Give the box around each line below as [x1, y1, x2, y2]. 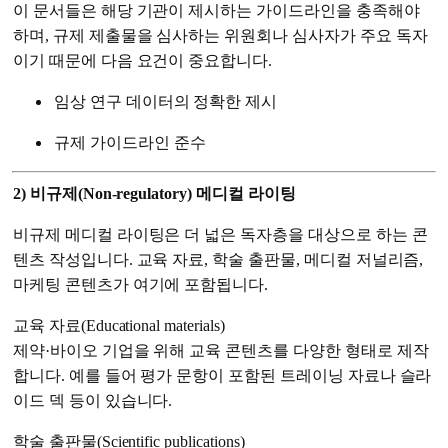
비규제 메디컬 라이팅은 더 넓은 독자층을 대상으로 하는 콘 [13, 226, 428, 244]
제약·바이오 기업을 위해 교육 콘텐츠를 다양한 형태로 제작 [13, 342, 429, 360]
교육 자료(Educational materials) [13, 317, 225, 335]
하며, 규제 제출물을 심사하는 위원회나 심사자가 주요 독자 [13, 27, 428, 45]
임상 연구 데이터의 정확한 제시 [54, 93, 278, 111]
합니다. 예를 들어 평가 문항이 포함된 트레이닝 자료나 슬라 [13, 367, 432, 385]
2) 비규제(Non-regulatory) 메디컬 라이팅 [13, 185, 296, 203]
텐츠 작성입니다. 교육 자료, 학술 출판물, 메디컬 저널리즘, [13, 251, 424, 269]
